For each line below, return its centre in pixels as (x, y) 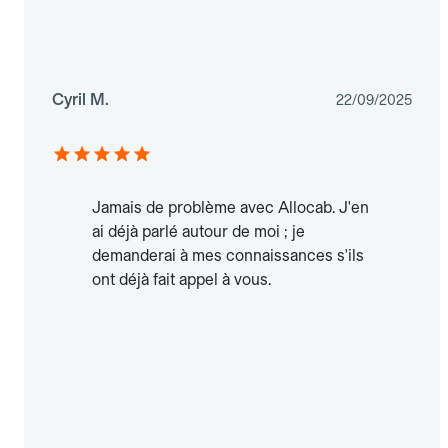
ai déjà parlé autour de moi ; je (198, 232)
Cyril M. (80, 100)
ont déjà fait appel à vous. (181, 280)
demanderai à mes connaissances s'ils (228, 256)
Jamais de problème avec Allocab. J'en (230, 208)
